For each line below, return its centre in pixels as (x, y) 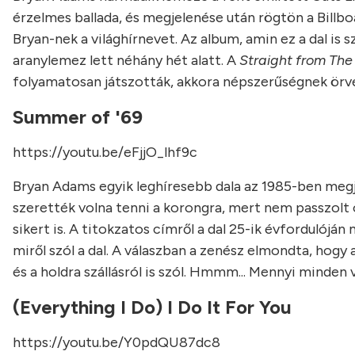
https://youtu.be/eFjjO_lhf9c (105, 152)
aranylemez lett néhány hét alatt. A (126, 60)
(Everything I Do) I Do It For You (152, 307)
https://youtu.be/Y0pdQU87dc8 (116, 342)
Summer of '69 (78, 117)
